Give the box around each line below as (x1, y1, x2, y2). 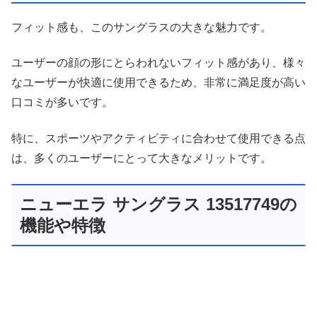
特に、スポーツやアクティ (11, 132, 147, 144)
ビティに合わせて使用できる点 (147, 132, 306, 144)
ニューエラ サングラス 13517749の (20, 195, 297, 214)
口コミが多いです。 (11, 96, 113, 109)
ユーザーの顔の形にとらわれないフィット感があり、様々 (11, 57, 306, 69)
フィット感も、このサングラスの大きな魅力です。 (11, 21, 272, 33)
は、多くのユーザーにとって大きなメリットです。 (11, 151, 272, 164)
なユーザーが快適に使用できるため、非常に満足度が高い (11, 76, 306, 89)
